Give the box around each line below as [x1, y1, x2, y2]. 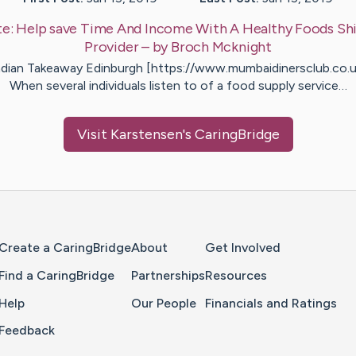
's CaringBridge [182, 126, 280, 144]
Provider [84, 38, 139, 56]
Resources [205, 267, 267, 283]
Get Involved [205, 240, 281, 256]
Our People [131, 295, 196, 311]
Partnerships [131, 267, 205, 283]
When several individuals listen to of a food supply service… [9, 78, 347, 94]
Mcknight [211, 38, 272, 56]
